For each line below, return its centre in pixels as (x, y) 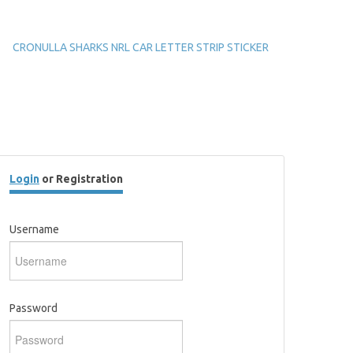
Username (34, 229)
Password (33, 308)
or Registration (81, 179)
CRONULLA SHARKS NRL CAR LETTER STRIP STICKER (141, 47)
